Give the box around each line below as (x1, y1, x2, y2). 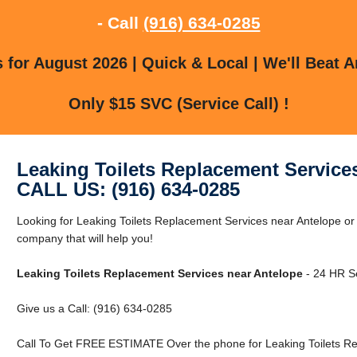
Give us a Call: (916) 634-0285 (16, 301, 172, 315)
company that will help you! (16, 231, 153, 245)
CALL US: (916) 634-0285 (16, 178, 240, 200)
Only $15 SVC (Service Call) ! (68, 94, 289, 112)
